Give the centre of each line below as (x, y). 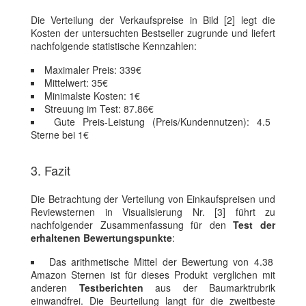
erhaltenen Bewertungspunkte (101, 238)
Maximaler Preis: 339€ (93, 70)
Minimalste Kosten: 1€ (92, 96)
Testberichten (111, 288)
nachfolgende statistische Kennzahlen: (114, 46)
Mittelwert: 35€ (76, 83)
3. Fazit (51, 170)
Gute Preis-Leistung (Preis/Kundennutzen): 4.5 (162, 122)
